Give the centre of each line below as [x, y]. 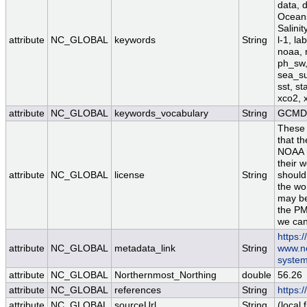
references [138, 291]
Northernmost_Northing [165, 275]
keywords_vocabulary [161, 114]
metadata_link [145, 249]
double [257, 275]
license [130, 175]
